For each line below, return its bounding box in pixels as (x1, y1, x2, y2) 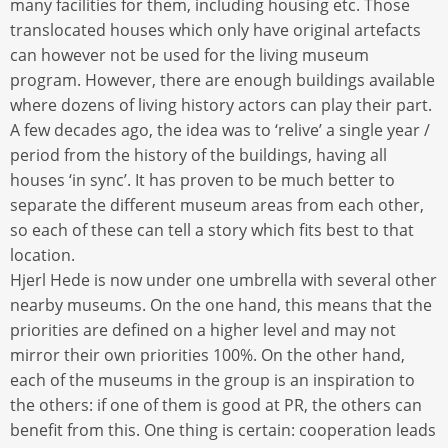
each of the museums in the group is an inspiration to (10, 368, 415, 391)
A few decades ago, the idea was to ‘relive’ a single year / (10, 118, 430, 141)
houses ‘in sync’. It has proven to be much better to (10, 168, 395, 191)
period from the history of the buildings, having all (10, 143, 387, 166)
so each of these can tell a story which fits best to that (10, 218, 414, 241)
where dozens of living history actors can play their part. (10, 93, 432, 116)
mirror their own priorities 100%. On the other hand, (10, 343, 405, 366)
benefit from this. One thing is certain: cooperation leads (10, 418, 436, 441)
